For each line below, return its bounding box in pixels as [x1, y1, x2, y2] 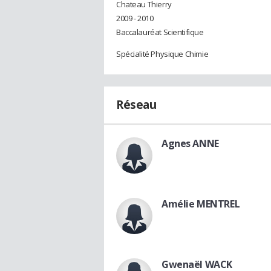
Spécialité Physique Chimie [116, 48, 209, 59]
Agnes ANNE [162, 136, 219, 150]
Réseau [116, 96, 157, 113]
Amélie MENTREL [162, 197, 240, 211]
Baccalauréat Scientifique [116, 26, 204, 38]
